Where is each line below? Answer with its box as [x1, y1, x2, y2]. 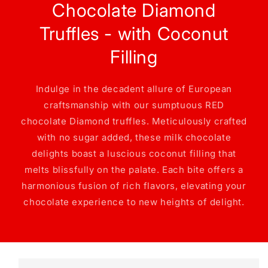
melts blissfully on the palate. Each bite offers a [24, 164, 243, 175]
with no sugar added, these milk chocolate [36, 132, 232, 143]
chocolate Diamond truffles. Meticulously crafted [21, 115, 247, 127]
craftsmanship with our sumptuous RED [44, 99, 224, 111]
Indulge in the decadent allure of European [35, 83, 233, 95]
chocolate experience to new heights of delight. [23, 196, 245, 208]
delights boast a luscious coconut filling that [32, 148, 236, 159]
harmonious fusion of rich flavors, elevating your [22, 180, 246, 191]
